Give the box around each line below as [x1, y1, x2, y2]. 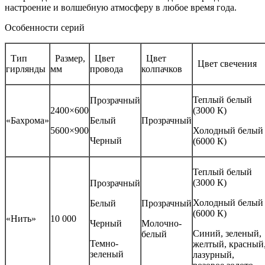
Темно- [90, 238, 118, 248]
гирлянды [6, 63, 48, 74]
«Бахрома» [6, 115, 49, 125]
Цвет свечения [193, 58, 257, 69]
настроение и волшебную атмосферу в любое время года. [5, 2, 237, 12]
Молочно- [141, 218, 182, 228]
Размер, [50, 53, 85, 63]
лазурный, [193, 249, 234, 260]
